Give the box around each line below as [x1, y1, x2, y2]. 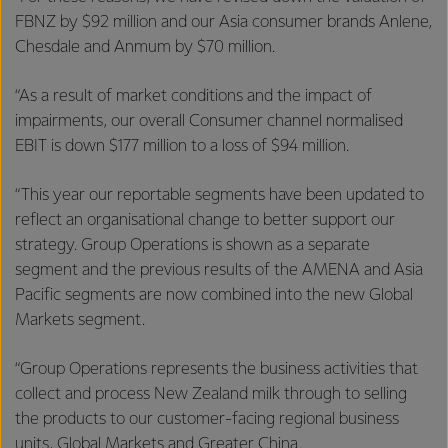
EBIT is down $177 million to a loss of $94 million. [15, 137, 357, 155]
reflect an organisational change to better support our [15, 211, 395, 229]
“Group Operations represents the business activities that [15, 360, 418, 378]
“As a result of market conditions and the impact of [15, 87, 372, 105]
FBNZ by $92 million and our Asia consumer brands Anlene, [15, 13, 432, 31]
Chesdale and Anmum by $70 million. [15, 38, 279, 56]
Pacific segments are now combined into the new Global [15, 286, 413, 304]
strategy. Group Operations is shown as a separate [15, 236, 370, 254]
